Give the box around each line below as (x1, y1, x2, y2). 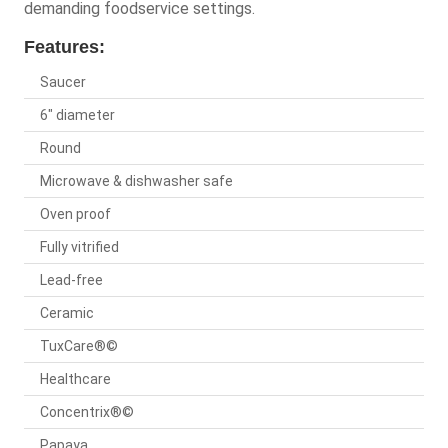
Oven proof (40, 206, 111, 223)
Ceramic (40, 305, 94, 322)
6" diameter (40, 107, 115, 124)
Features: (24, 37, 105, 58)
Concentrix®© (40, 404, 134, 421)
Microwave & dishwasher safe (40, 173, 233, 190)
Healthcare (40, 371, 111, 388)
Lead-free (40, 272, 103, 289)
